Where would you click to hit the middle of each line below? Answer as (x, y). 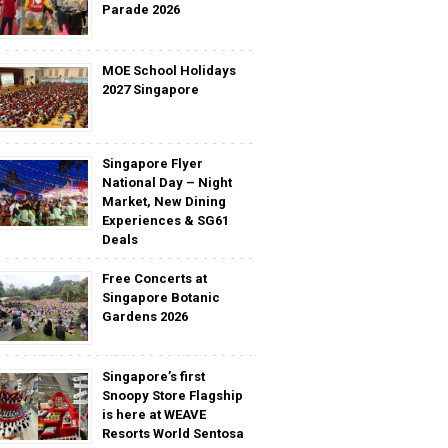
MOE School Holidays (169, 70)
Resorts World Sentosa (173, 434)
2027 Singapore (150, 89)
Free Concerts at (154, 278)
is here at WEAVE (154, 415)
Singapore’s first (153, 377)
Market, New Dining (164, 201)
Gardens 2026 (145, 316)
